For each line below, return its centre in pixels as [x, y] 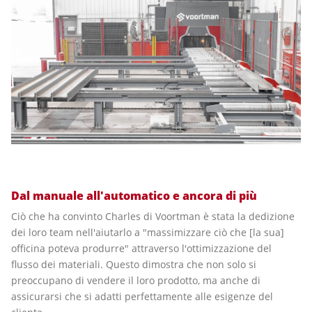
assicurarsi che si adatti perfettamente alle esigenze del [142, 296]
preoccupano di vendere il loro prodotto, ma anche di [136, 280]
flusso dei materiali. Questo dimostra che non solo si [134, 264]
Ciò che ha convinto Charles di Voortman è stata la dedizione [153, 216]
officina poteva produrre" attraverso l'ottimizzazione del [141, 248]
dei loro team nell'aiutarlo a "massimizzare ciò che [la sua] [148, 232]
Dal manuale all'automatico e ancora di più [134, 195]
